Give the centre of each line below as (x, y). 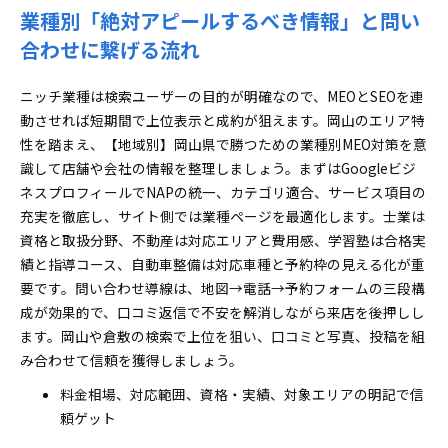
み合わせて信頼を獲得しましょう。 (131, 360)
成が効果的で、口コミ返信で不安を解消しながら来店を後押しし (222, 312)
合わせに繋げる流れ (110, 49)
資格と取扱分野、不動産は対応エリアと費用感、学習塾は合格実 (223, 240)
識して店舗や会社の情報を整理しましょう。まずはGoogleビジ (218, 168)
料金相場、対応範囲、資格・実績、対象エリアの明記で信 (242, 394)
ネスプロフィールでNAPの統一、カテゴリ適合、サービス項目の (223, 192)
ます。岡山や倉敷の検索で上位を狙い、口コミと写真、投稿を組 (222, 336)
